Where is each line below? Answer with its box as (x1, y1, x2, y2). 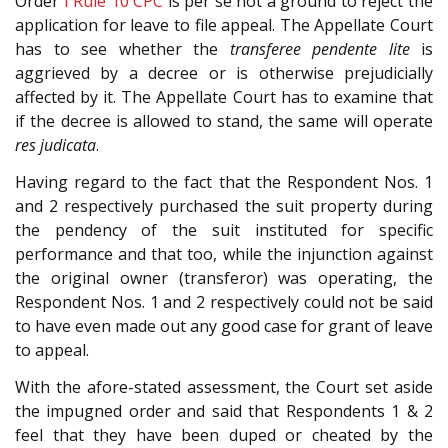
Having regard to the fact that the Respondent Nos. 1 (15, 171, 433, 194)
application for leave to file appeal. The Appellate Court (15, 14, 433, 37)
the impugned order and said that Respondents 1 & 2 (15, 399, 433, 422)
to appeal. (15, 339, 89, 362)
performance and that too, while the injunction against (15, 243, 433, 266)
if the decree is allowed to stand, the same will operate (15, 110, 433, 133)
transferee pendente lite (229, 38, 410, 61)
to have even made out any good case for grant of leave (15, 315, 433, 338)
